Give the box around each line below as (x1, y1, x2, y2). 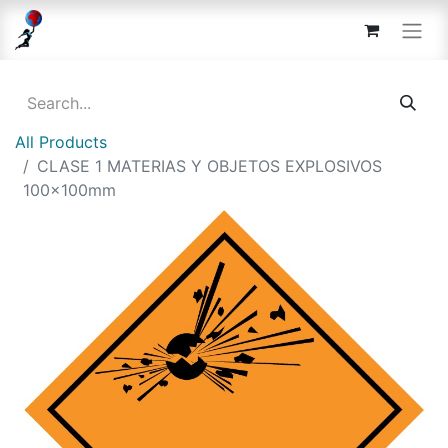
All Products (15, 131, 107, 152)
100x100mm (23, 179, 116, 200)
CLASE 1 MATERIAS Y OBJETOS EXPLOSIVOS (37, 155, 382, 176)
